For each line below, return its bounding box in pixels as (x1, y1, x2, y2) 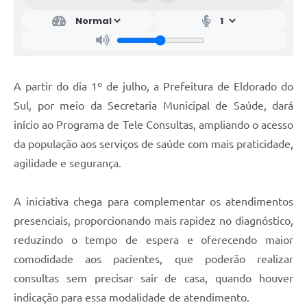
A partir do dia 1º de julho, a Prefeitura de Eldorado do (14, 80, 293, 93)
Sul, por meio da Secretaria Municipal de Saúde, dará (14, 99, 293, 112)
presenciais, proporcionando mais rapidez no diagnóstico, (14, 214, 293, 228)
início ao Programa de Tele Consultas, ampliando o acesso (14, 119, 293, 132)
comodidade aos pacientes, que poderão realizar (14, 253, 293, 266)
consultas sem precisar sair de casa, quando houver (14, 272, 293, 285)
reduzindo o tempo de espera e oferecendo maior (14, 234, 293, 247)
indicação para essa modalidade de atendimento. (14, 291, 249, 304)
